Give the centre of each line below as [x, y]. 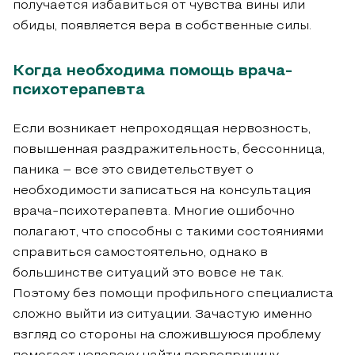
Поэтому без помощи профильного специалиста [173, 294]
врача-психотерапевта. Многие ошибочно [154, 212]
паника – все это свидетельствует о [133, 171]
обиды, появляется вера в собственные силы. [162, 27]
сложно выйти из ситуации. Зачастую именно [162, 315]
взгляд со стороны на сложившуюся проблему [167, 336]
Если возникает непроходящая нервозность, [162, 130]
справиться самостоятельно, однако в [140, 253]
